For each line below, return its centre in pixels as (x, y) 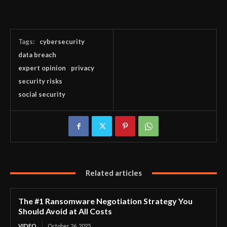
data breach (37, 55)
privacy (83, 68)
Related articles (113, 173)
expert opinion (42, 68)
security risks (40, 81)
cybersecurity (62, 42)
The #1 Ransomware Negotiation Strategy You (105, 201)
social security (42, 94)
